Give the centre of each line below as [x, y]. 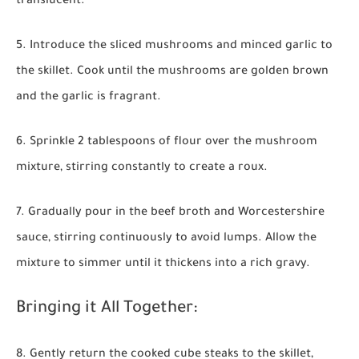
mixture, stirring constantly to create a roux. [142, 169]
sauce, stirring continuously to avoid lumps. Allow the [166, 239]
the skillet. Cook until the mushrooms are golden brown [172, 73]
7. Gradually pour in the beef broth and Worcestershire [170, 214]
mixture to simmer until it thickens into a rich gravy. [163, 265]
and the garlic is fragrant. [89, 98]
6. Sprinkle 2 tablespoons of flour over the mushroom [167, 143]
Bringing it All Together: [107, 310]
